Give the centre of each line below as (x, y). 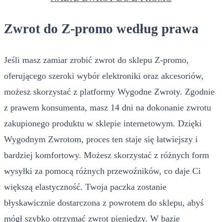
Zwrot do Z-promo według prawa (101, 29)
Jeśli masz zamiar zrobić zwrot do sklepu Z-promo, (96, 60)
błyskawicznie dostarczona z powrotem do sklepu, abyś (104, 202)
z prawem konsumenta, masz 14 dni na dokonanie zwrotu (108, 107)
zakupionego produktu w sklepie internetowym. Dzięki (103, 123)
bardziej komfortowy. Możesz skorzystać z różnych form (107, 155)
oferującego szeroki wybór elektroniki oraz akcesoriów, (104, 76)
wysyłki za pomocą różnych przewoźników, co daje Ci (102, 171)
